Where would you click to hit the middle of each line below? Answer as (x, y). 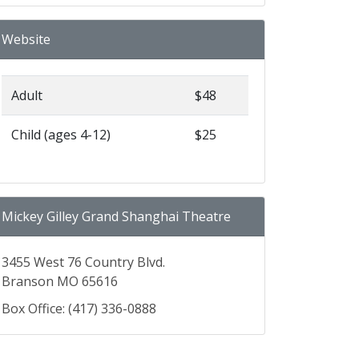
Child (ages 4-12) (61, 135)
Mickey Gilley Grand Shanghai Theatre (116, 217)
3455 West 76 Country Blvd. (83, 262)
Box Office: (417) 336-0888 (79, 309)
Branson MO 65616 (60, 282)
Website (26, 40)
